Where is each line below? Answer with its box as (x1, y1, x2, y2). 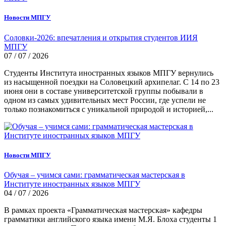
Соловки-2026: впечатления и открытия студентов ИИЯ (4, 33, 198, 42)
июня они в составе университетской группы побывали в (4, 86, 203, 95)
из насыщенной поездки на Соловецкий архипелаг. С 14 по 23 (4, 77, 219, 86)
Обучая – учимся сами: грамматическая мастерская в (4, 170, 185, 179)
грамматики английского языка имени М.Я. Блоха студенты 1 (4, 214, 217, 223)
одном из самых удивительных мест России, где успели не (4, 95, 206, 104)
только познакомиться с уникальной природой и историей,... (4, 104, 213, 114)
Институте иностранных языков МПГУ (4, 179, 140, 188)
